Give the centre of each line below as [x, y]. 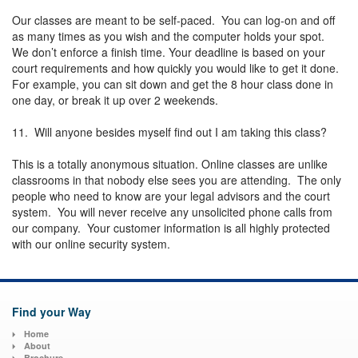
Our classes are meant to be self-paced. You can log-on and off [173, 20]
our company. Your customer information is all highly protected [171, 227]
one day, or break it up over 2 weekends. [118, 99]
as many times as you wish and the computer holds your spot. [170, 36]
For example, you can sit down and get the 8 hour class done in [173, 84]
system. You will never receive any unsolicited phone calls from [172, 211]
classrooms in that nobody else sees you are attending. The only [177, 179]
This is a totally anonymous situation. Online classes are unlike [170, 163]
